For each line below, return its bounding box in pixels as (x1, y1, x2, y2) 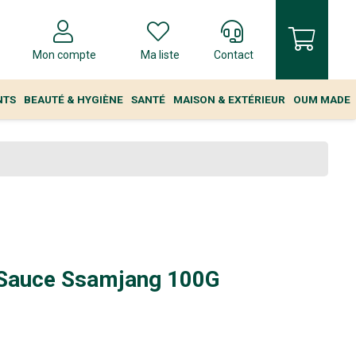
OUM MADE (293, 93, 350, 106)
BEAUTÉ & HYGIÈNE (24, 93, 123, 106)
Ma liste (140, 48, 180, 61)
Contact (214, 48, 254, 61)
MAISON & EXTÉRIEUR (173, 93, 285, 106)
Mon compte (33, 48, 97, 61)
